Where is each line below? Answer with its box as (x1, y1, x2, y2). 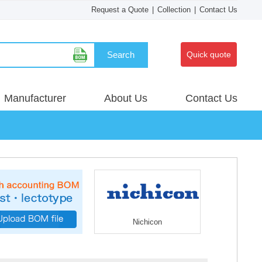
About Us (104, 92, 147, 104)
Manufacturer (4, 92, 66, 104)
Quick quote (187, 50, 231, 59)
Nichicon (133, 218, 162, 226)
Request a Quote (91, 5, 149, 14)
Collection (157, 5, 191, 14)
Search (106, 50, 135, 60)
